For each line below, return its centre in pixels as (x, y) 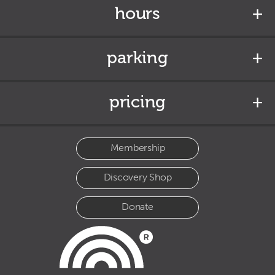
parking (137, 57)
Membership (137, 147)
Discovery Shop (137, 177)
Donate (137, 206)
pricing (137, 101)
